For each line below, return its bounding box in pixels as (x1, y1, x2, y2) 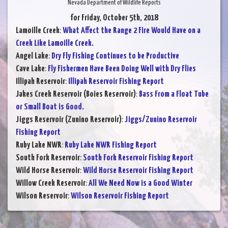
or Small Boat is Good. (16, 103, 84, 112)
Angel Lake (16, 52, 48, 61)
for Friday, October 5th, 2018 (70, 14, 158, 23)
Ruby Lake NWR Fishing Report (65, 141, 157, 150)
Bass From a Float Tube (139, 90, 209, 99)
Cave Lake (16, 65, 45, 74)
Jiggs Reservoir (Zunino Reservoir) (16, 116, 122, 125)
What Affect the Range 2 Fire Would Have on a (63, 26, 201, 36)
